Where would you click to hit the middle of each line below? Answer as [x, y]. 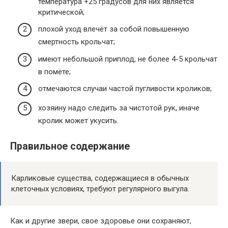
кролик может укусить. [78, 120]
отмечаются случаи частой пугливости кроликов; [125, 89]
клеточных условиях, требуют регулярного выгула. [100, 189]
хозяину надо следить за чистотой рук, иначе [119, 108]
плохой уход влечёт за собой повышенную [114, 29]
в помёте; [54, 72]
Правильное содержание [70, 147]
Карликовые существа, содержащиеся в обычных [100, 178]
